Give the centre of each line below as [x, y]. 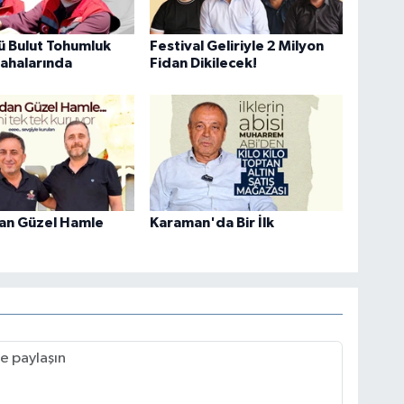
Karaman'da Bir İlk [212, 223]
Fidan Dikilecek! [204, 63]
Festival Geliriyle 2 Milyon [237, 46]
